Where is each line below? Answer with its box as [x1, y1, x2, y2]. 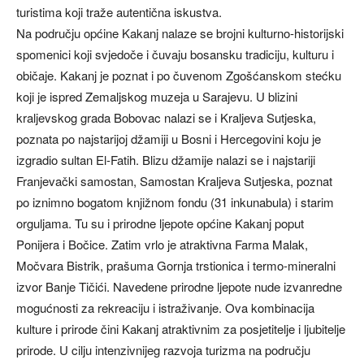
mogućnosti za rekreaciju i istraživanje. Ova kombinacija [16, 299, 314, 317]
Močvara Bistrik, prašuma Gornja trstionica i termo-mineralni [16, 257, 336, 275]
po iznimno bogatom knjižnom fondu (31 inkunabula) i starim [16, 193, 334, 211]
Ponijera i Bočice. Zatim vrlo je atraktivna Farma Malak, [16, 236, 308, 253]
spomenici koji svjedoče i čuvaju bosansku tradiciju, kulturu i [16, 45, 334, 63]
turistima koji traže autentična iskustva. [16, 3, 222, 21]
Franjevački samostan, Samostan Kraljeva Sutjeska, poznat [16, 172, 332, 190]
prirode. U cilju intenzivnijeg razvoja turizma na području [16, 341, 310, 359]
